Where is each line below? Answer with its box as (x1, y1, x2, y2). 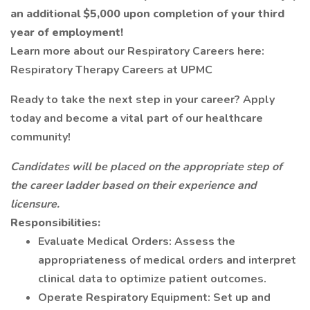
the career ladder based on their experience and (10, 178, 257, 193)
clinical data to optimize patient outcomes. (38, 271, 266, 286)
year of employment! (10, 25, 123, 40)
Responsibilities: (10, 215, 100, 230)
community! (10, 129, 71, 145)
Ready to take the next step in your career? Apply (10, 92, 275, 107)
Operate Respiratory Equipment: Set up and (38, 290, 271, 305)
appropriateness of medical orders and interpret (38, 253, 296, 268)
